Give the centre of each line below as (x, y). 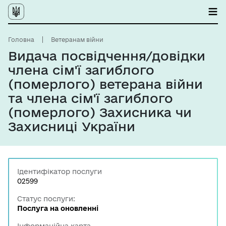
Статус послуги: (46, 199)
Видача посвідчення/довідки (107, 56)
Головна (21, 40)
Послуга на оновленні (58, 208)
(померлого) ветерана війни (105, 84)
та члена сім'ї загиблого (91, 98)
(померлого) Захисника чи (100, 112)
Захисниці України (72, 126)
